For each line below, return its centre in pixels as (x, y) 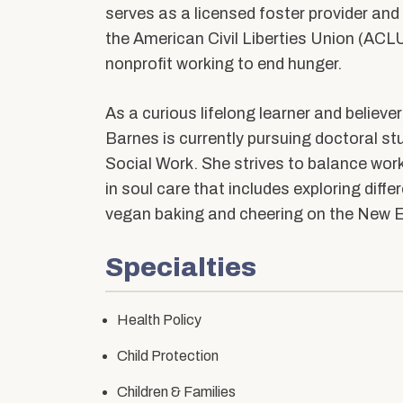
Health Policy (159, 320)
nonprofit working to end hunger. (224, 64)
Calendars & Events (145, 34)
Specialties (181, 268)
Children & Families (176, 392)
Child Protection (168, 356)
